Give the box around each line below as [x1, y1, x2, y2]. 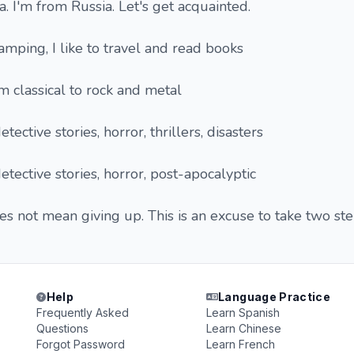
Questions [36, 322, 89, 335]
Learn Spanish [205, 306, 280, 319]
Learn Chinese [205, 322, 281, 335]
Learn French [205, 337, 275, 351]
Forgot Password [36, 337, 126, 351]
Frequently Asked [36, 306, 130, 319]
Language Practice [218, 290, 331, 303]
